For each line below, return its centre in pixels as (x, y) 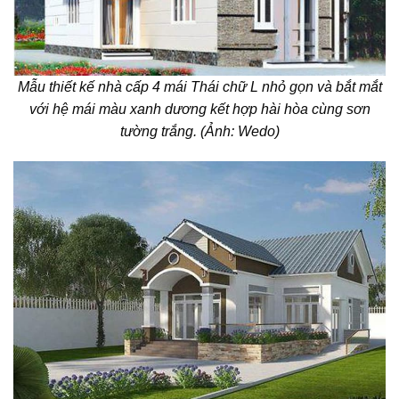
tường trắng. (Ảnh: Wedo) (199, 131)
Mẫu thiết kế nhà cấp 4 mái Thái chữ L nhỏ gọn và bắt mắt (199, 86)
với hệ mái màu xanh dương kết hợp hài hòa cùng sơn (199, 109)
